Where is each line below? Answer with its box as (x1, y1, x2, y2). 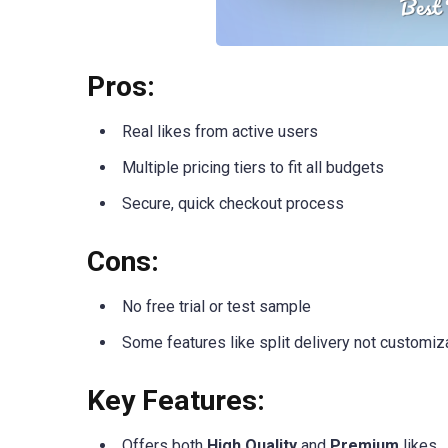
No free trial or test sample (122, 296, 311, 316)
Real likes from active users (122, 121, 318, 141)
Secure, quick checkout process (122, 193, 344, 213)
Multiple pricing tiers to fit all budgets (122, 157, 384, 177)
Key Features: (87, 384, 265, 418)
